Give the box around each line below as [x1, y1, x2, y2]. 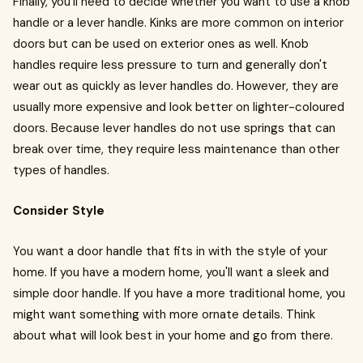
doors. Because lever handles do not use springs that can [13, 120, 335, 136]
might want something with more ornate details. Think [13, 306, 315, 322]
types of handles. [13, 162, 109, 178]
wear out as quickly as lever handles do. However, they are [13, 78, 339, 94]
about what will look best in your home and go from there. [13, 327, 333, 344]
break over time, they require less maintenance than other [13, 141, 340, 157]
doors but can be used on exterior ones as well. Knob [13, 36, 309, 52]
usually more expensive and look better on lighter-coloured [13, 99, 344, 115]
